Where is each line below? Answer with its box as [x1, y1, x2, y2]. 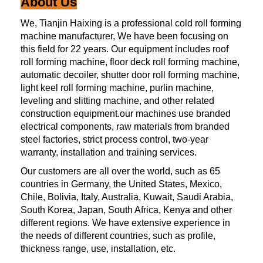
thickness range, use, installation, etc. [21, 243, 176, 254]
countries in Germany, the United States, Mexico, [21, 178, 222, 189]
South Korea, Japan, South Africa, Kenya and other [21, 204, 232, 215]
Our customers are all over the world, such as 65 [21, 166, 220, 176]
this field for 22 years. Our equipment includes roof [21, 43, 228, 54]
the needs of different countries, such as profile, [21, 230, 215, 241]
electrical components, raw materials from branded [21, 121, 230, 131]
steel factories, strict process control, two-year [21, 134, 208, 144]
